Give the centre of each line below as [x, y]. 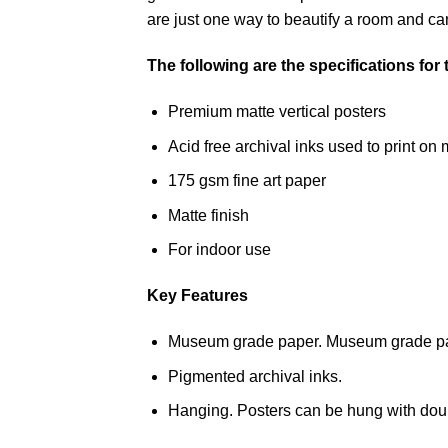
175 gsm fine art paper [246, 181]
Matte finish [208, 215]
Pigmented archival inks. [254, 376]
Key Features [197, 296]
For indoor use [219, 250]
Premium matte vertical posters [276, 112]
